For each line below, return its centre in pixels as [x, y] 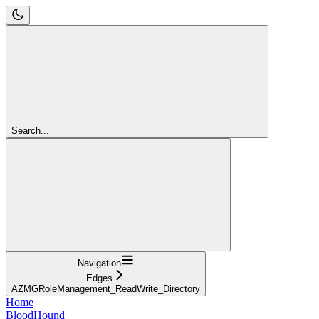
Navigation [99, 263]
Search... [30, 130]
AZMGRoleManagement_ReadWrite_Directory [106, 288]
